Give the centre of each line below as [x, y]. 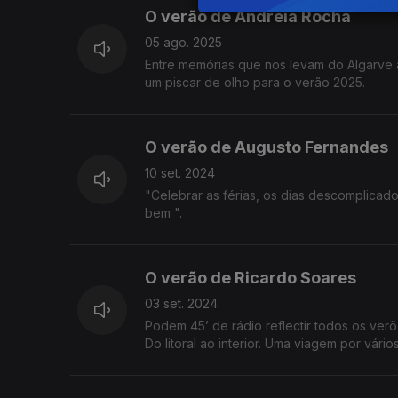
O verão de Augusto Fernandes [267, 147]
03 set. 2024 [181, 304]
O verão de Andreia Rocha [248, 17]
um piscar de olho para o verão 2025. [255, 83]
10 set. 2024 [180, 173]
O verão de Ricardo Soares [251, 278]
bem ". [163, 213]
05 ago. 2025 [183, 43]
